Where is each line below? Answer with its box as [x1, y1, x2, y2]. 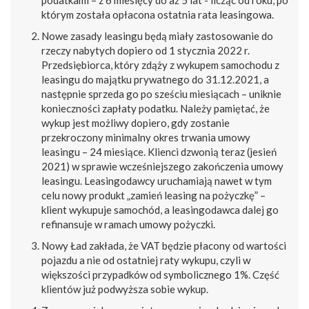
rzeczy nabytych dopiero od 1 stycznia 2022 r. [41, 44, 250, 57]
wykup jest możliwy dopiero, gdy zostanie [41, 117, 230, 130]
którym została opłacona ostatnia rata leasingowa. [41, 8, 274, 21]
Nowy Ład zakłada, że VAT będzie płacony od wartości [41, 239, 286, 252]
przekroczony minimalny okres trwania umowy [41, 131, 250, 144]
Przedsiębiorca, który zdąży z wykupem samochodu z [41, 59, 279, 72]
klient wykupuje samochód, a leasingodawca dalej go [41, 203, 279, 217]
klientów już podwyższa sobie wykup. [41, 283, 208, 296]
